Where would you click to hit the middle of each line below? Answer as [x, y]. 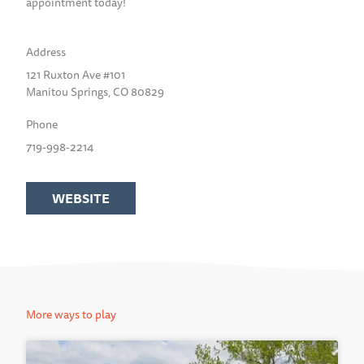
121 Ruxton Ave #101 [76, 75]
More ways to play [71, 315]
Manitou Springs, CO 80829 [95, 92]
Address [46, 52]
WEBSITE [81, 199]
